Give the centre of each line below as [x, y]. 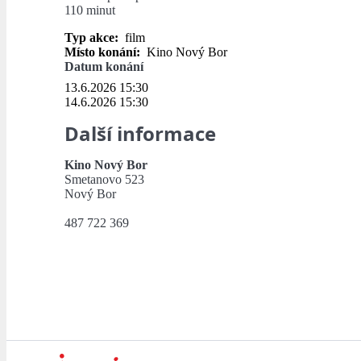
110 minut [91, 10]
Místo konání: [104, 52]
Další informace [140, 134]
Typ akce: [93, 38]
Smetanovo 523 [104, 180]
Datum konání [104, 67]
